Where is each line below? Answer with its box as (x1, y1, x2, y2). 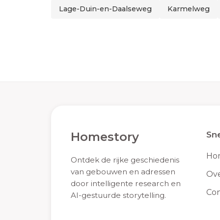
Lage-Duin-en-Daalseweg (59, 4, 152, 14)
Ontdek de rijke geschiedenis (71, 155, 179, 165)
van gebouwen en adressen (71, 167, 175, 177)
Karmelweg (167, 4, 210, 14)
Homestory (71, 130, 139, 144)
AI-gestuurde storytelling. (71, 191, 166, 200)
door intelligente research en (71, 179, 181, 189)
